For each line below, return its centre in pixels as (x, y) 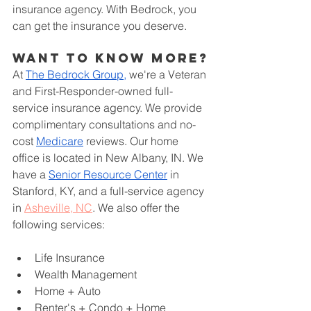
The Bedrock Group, (76, 74)
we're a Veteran (168, 74)
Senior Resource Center (108, 174)
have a (29, 174)
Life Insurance (70, 257)
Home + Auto (68, 291)
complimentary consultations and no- (104, 124)
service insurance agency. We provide (109, 107)
